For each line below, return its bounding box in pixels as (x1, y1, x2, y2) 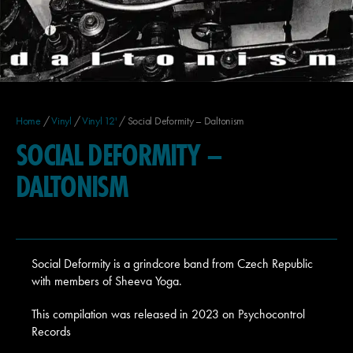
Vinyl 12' (81, 113, 117, 128)
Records (32, 322, 71, 340)
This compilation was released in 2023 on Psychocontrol (32, 305, 305, 322)
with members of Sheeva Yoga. (32, 272, 182, 289)
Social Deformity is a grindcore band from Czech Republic (32, 255, 313, 272)
